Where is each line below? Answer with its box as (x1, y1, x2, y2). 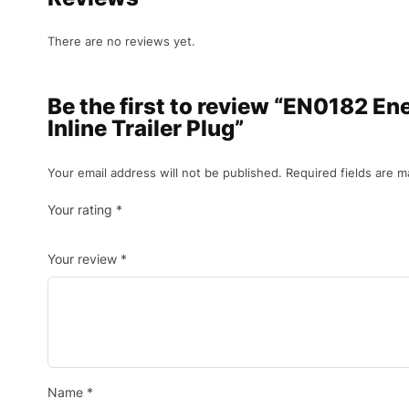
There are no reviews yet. (47, 34, 195, 49)
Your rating (47, 201, 116, 217)
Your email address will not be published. (47, 165, 282, 181)
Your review (47, 250, 121, 267)
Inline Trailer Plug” (47, 115, 244, 142)
